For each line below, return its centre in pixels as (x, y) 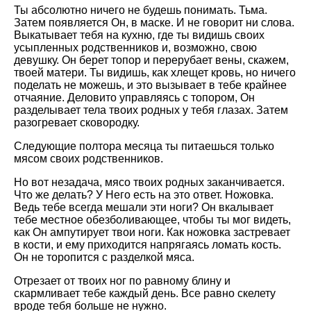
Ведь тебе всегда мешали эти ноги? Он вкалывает (144, 207)
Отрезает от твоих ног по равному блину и (122, 281)
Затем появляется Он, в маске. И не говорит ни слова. (154, 23)
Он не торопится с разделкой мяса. (104, 257)
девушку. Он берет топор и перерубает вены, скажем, (151, 60)
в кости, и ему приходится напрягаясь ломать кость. (148, 245)
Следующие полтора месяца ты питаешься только (144, 146)
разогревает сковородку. (77, 123)
